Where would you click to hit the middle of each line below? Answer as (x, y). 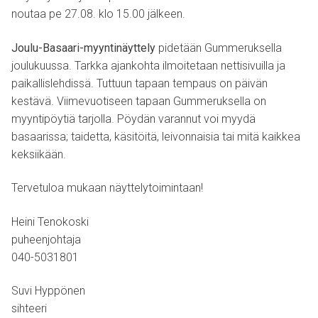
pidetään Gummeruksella (219, 48)
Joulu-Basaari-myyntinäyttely (83, 48)
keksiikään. (39, 154)
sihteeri (29, 309)
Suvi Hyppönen (48, 291)
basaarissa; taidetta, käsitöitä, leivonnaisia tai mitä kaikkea (156, 136)
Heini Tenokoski (50, 221)
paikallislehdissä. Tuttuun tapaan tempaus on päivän (139, 83)
